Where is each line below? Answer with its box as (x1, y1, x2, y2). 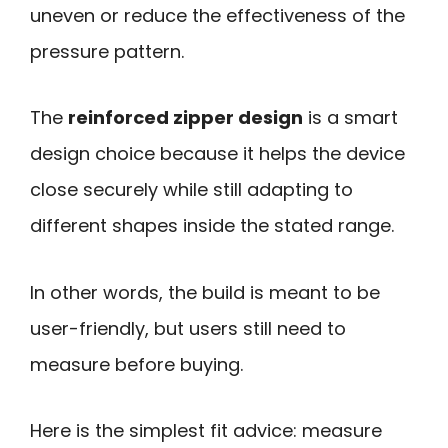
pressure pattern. (30, 38, 184, 64)
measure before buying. (30, 351, 243, 377)
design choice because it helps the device (30, 141, 405, 167)
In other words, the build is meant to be (30, 279, 380, 305)
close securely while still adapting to (30, 177, 353, 203)
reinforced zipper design (68, 105, 303, 131)
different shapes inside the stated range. (30, 213, 394, 239)
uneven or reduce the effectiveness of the (30, 2, 405, 28)
